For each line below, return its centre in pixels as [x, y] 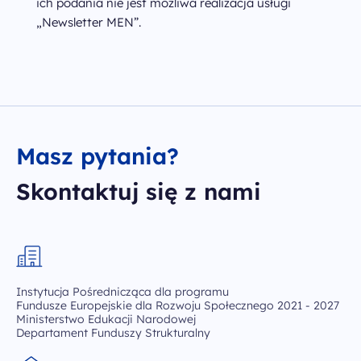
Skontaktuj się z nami [139, 191]
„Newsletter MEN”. [89, 22]
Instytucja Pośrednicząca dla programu [122, 292]
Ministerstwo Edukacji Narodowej [106, 319]
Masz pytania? [98, 156]
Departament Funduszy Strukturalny [113, 333]
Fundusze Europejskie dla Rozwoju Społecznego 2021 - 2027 [178, 305]
